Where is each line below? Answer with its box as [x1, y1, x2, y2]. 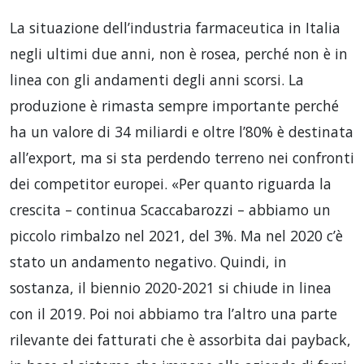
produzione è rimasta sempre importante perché [10, 95, 339, 115]
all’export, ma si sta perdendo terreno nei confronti [10, 147, 354, 167]
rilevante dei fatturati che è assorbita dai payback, [10, 329, 351, 349]
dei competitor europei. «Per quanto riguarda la [10, 173, 331, 193]
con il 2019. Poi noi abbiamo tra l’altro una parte [10, 303, 337, 323]
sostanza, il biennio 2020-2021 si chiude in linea [10, 277, 331, 297]
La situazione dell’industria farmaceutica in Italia [10, 17, 340, 37]
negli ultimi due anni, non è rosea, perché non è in [10, 43, 348, 63]
